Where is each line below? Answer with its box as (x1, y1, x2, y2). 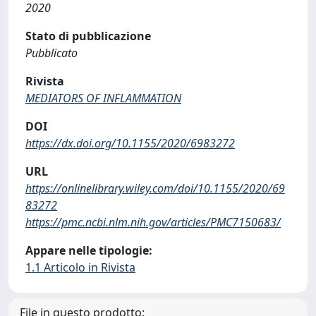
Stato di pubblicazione (25, 28, 151, 44)
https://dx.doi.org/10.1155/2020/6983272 (25, 135, 235, 151)
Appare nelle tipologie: (25, 243, 152, 258)
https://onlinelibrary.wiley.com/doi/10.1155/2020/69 (25, 181, 285, 196)
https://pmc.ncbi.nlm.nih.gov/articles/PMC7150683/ (25, 214, 281, 230)
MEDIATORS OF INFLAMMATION (25, 90, 181, 106)
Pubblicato (25, 45, 78, 61)
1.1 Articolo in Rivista (25, 260, 135, 275)
